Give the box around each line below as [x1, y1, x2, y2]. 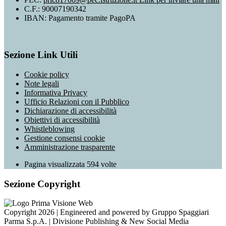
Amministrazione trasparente [24, 142, 115, 151]
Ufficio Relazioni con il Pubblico [24, 97, 129, 106]
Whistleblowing [24, 124, 75, 133]
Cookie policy [24, 70, 69, 79]
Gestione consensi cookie [24, 133, 105, 142]
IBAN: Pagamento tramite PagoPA [24, 14, 136, 23]
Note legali [24, 79, 59, 88]
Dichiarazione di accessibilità [24, 106, 117, 115]
